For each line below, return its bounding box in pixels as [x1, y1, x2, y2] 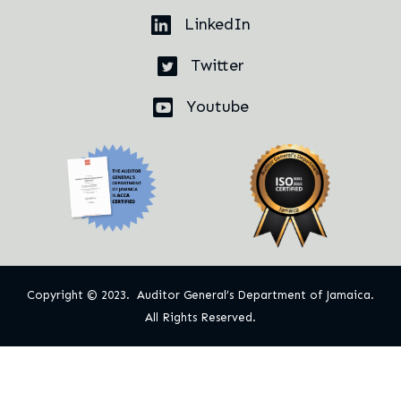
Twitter [185, 55, 244, 75]
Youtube [181, 96, 249, 116]
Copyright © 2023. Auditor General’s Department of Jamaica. [27, 287, 374, 302]
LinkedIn [179, 13, 251, 34]
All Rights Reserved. [145, 310, 256, 324]
